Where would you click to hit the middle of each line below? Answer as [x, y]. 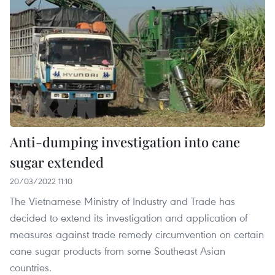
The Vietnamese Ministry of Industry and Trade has [122, 201]
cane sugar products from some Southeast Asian [118, 251]
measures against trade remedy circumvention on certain [137, 234]
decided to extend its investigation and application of [129, 218]
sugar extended [57, 162]
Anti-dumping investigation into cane [125, 142]
